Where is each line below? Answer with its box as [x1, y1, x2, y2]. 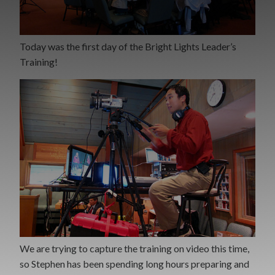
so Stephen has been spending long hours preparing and [20, 257, 249, 269]
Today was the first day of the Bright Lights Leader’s [20, 41, 236, 53]
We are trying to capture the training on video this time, [20, 242, 249, 254]
